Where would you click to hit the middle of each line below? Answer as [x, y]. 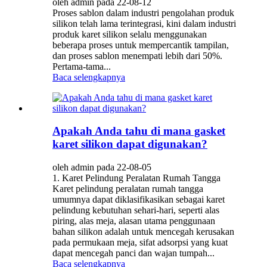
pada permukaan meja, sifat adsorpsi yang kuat [140, 243]
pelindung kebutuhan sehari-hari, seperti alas [136, 210]
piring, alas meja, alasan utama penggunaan [134, 221]
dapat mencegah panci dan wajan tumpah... [133, 253]
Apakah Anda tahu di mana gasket [139, 131]
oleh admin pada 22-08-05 [102, 167]
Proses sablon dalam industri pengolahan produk [143, 13]
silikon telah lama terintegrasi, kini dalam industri [144, 23]
